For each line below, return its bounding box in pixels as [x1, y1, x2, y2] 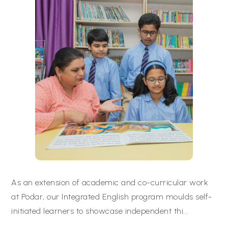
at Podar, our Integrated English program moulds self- [11, 192, 212, 202]
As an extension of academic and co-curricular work [11, 178, 208, 187]
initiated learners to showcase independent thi [11, 206, 183, 216]
